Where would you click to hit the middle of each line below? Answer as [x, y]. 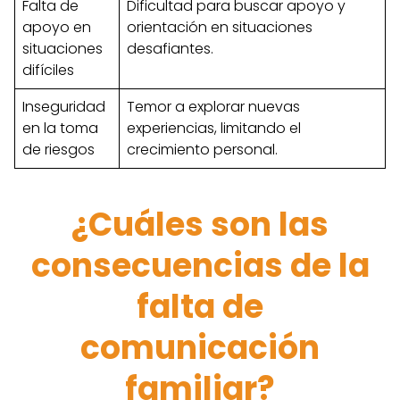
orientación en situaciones [220, 27]
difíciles [48, 70]
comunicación [200, 348]
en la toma [60, 128]
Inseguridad [64, 107]
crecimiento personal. [202, 150]
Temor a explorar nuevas [213, 107]
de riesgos [58, 150]
